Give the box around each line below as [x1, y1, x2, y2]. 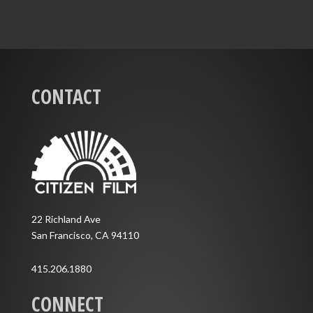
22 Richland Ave [31, 212, 101, 225]
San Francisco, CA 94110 [31, 228, 139, 241]
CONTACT [31, 83, 101, 110]
